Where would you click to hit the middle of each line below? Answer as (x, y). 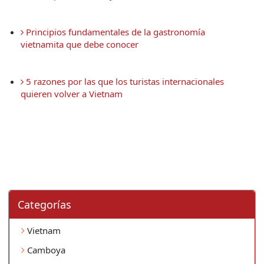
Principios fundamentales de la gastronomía (114, 32)
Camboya (45, 250)
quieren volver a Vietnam (72, 93)
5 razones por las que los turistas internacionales (124, 81)
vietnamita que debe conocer (80, 44)
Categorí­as (44, 204)
